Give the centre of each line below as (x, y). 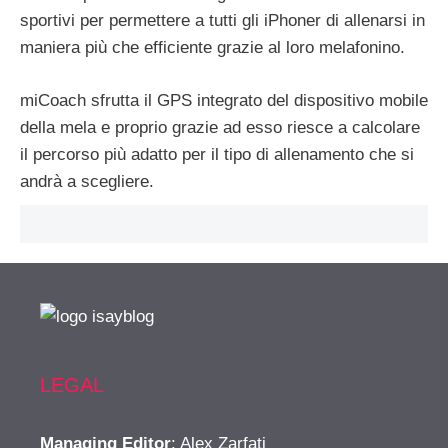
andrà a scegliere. (87, 181)
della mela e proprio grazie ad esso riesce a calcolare (220, 127)
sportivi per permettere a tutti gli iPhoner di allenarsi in (222, 21)
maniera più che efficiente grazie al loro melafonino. (212, 48)
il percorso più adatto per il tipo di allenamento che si (217, 154)
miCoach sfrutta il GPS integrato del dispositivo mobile (224, 100)
